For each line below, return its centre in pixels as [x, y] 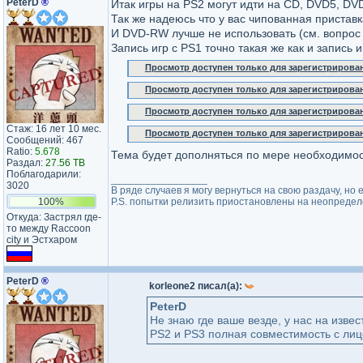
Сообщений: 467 [45, 140]
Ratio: [21, 152]
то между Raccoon [49, 228]
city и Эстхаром [42, 240]
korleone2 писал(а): [197, 286]
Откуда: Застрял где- [54, 217]
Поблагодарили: [44, 174]
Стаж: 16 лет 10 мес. [54, 129]
